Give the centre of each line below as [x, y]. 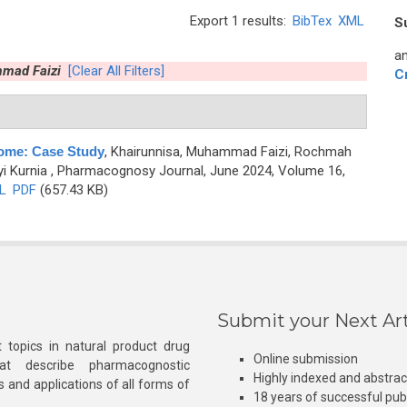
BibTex [312, 21]
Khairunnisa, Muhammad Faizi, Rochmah [231, 152]
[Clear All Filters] [116, 71]
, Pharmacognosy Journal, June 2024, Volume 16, [196, 171]
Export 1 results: [240, 21]
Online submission [306, 359]
